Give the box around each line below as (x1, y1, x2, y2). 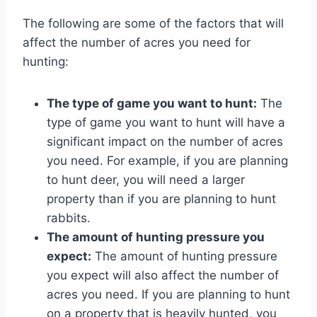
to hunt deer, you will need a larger (47, 172, 245, 187)
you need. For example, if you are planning (47, 153, 288, 168)
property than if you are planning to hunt (47, 191, 276, 206)
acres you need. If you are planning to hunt (47, 287, 290, 301)
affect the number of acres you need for (23, 35, 250, 50)
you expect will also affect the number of (47, 267, 279, 282)
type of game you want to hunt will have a (47, 115, 285, 129)
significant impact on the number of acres (47, 134, 283, 149)
